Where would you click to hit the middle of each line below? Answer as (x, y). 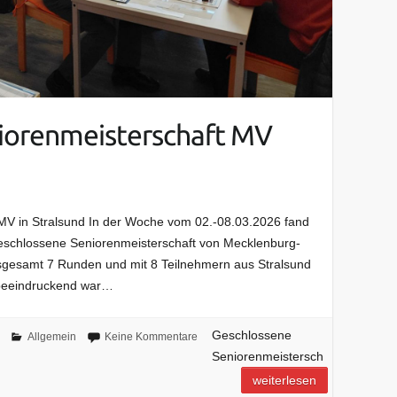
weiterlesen (285, 381)
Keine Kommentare (151, 337)
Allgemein (51, 337)
